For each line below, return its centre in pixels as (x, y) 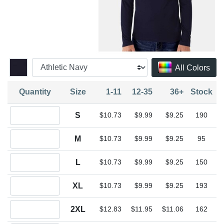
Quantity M (25, 134)
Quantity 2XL (28, 204)
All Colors (192, 67)
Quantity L (24, 157)
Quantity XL (26, 181)
